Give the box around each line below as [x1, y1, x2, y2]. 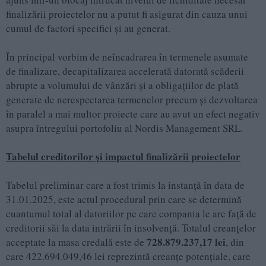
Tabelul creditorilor [6, 149, 93, 164]
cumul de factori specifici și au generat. [6, 21, 170, 36]
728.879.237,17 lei [147, 235, 226, 250]
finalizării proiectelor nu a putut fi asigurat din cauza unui [6, 7, 248, 21]
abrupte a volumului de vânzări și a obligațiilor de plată [6, 78, 239, 93]
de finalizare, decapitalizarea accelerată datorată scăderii [6, 64, 244, 78]
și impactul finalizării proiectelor [93, 149, 240, 164]
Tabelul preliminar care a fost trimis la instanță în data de [6, 178, 245, 192]
